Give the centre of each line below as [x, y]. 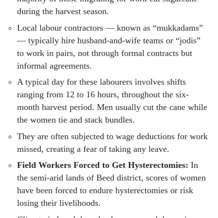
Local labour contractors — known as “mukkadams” [110, 27]
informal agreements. [54, 65]
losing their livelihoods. [59, 203]
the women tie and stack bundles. [76, 120]
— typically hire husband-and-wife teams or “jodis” [109, 40]
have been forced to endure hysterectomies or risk [105, 191]
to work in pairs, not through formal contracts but [105, 53]
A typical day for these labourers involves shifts [101, 82]
